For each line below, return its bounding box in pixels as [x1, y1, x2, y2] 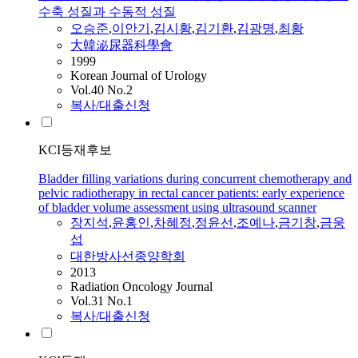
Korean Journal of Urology [70, 69, 207, 83]
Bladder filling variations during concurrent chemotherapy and [38, 172, 352, 186]
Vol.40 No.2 [70, 83, 133, 97]
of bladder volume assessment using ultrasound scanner [38, 201, 316, 215]
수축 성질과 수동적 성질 [38, 5, 176, 19]
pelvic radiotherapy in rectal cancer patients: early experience [38, 186, 344, 201]
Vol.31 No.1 [70, 294, 133, 308]
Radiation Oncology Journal [70, 280, 213, 294]
